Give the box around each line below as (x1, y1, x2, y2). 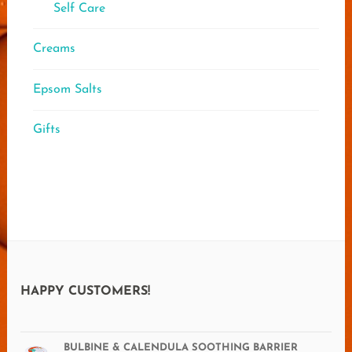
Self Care (53, 2, 105, 15)
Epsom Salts (32, 82, 102, 96)
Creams (32, 42, 75, 56)
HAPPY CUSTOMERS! (20, 284, 151, 298)
